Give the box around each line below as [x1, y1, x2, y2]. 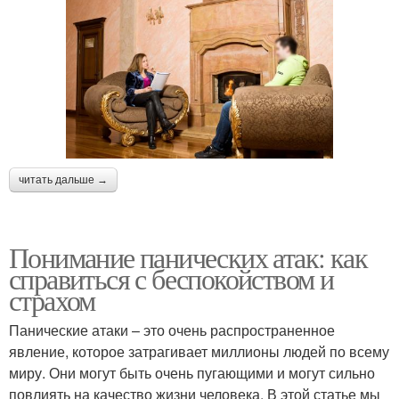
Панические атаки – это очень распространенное [9, 319, 335, 340]
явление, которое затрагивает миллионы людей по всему [9, 340, 389, 362]
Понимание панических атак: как [9, 237, 367, 276]
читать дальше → [19, 173, 108, 186]
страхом [9, 280, 95, 319]
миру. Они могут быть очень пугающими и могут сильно [9, 362, 375, 383]
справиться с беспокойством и [9, 258, 334, 297]
